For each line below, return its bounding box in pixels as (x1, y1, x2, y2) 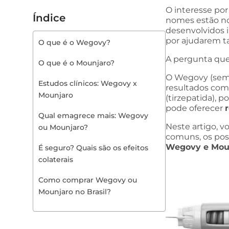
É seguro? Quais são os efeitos (38, 143, 148, 152)
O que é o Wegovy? (38, 38, 110, 47)
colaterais (38, 155, 73, 164)
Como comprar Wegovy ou (38, 175, 137, 185)
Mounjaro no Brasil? (38, 187, 111, 196)
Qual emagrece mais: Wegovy (38, 111, 148, 120)
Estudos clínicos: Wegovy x (38, 79, 137, 88)
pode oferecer (166, 103, 225, 113)
